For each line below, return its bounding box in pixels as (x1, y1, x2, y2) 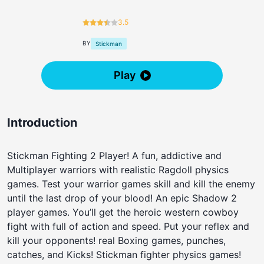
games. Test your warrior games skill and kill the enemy (7, 177, 255, 190)
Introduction (7, 115, 77, 130)
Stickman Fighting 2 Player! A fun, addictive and (7, 149, 222, 161)
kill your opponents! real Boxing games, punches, (7, 234, 226, 246)
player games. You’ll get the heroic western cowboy (7, 206, 239, 218)
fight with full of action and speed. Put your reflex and (7, 220, 249, 232)
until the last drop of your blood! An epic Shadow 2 (7, 192, 237, 204)
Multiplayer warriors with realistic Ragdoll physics (7, 163, 229, 176)
